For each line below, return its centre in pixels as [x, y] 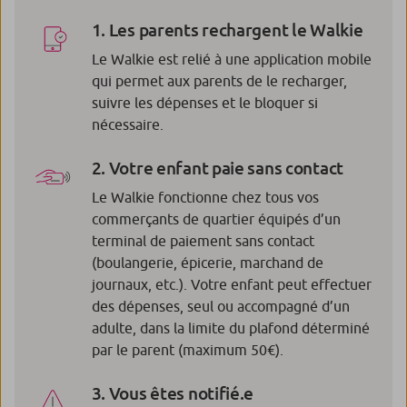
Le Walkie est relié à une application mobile [231, 59]
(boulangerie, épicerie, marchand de [207, 262]
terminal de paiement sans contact [203, 240]
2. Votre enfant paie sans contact [218, 167]
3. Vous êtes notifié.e [173, 392]
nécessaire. [127, 124]
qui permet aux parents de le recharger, [219, 80]
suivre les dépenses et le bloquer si [204, 102]
